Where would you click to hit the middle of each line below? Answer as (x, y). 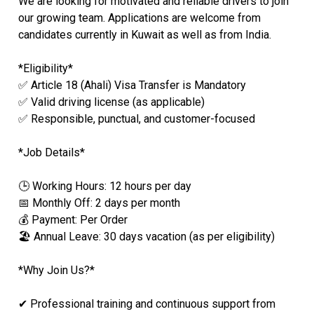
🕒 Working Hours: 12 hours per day (104, 186)
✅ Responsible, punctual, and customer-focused (136, 118)
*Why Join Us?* (56, 270)
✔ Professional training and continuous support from (146, 303)
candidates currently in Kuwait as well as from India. (144, 34)
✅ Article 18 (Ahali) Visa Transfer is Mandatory (132, 85)
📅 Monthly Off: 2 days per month (99, 203)
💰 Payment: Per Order (73, 219)
